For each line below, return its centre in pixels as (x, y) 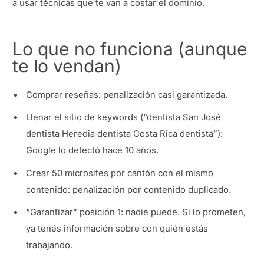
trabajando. (49, 245)
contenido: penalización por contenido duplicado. (129, 189)
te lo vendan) (67, 66)
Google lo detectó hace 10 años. (93, 151)
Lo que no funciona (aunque (130, 49)
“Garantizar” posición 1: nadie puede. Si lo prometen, (136, 212)
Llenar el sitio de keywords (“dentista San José (124, 118)
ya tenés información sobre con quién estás (117, 229)
